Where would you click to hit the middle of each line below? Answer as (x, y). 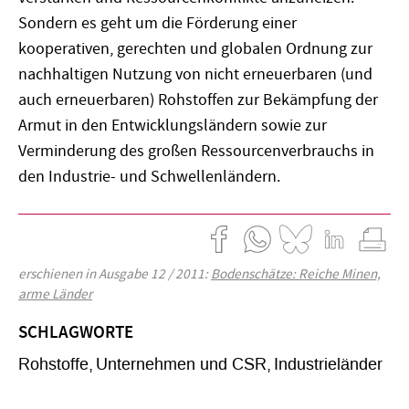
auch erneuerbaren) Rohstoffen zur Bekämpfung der (198, 100)
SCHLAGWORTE (76, 332)
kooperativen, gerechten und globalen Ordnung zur (195, 48)
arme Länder (55, 294)
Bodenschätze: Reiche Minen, (296, 274)
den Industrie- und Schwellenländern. (149, 176)
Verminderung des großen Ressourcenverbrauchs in (196, 151)
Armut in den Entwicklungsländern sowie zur (173, 125)
